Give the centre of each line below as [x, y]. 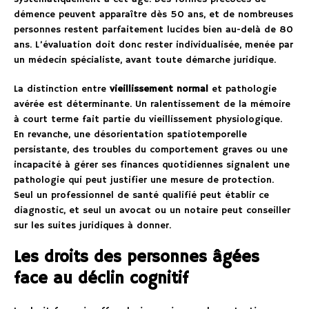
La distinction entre [62, 89]
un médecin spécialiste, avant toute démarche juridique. [145, 60]
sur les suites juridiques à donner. [92, 226]
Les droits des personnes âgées [137, 258]
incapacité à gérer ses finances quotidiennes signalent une [152, 165]
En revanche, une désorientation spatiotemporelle [130, 135]
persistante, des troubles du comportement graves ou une [151, 150]
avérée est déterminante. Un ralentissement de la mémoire [152, 104]
